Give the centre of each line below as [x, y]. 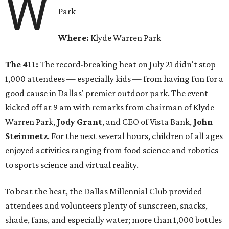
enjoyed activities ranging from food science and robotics [112, 151]
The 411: [22, 65]
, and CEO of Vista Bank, [148, 122]
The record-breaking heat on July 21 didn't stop [127, 65]
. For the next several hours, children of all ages [135, 136]
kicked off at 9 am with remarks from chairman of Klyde [110, 108]
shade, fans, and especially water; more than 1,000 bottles [113, 220]
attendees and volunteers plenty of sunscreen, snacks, [106, 206]
